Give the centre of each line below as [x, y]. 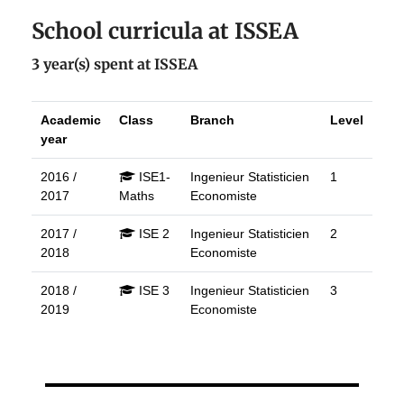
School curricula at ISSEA [165, 32]
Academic [71, 120]
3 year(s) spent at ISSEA [115, 64]
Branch [212, 120]
